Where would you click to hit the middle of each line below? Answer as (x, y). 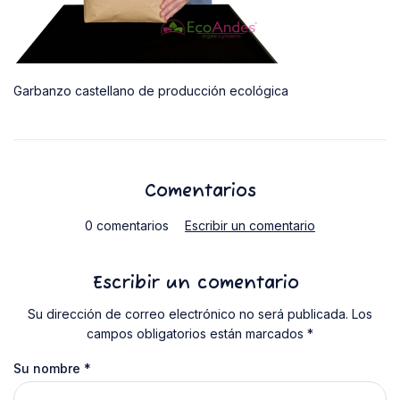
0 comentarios (127, 225)
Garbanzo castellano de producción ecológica (151, 91)
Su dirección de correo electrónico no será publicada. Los (200, 314)
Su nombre (49, 368)
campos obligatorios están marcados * (200, 333)
